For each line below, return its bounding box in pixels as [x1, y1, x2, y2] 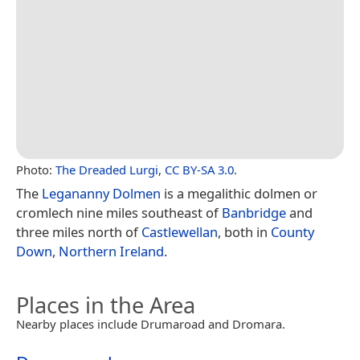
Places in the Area [16, 290, 195, 321]
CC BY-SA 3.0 [165, 162, 234, 178]
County [271, 223, 314, 242]
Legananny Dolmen [42, 184, 161, 203]
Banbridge [222, 203, 286, 223]
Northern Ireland [59, 242, 164, 261]
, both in [218, 223, 271, 242]
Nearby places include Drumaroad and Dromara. [16, 316, 285, 333]
